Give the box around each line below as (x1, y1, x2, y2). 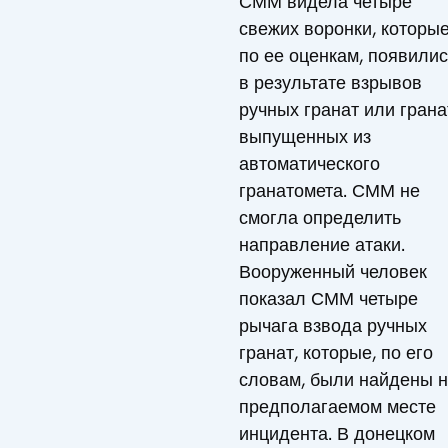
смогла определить (239, 206, 401, 229)
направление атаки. (239, 233, 405, 256)
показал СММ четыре (239, 287, 418, 310)
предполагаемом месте (239, 395, 436, 418)
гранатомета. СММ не (239, 179, 420, 202)
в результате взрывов (239, 71, 422, 94)
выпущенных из (239, 125, 371, 148)
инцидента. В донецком (239, 422, 435, 445)
